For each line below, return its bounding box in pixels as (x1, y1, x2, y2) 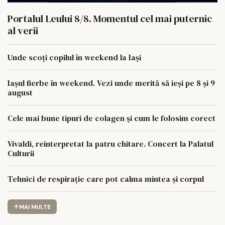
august (8, 87, 33, 98)
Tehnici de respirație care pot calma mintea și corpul (8, 173, 204, 185)
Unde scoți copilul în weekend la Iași (8, 52, 141, 63)
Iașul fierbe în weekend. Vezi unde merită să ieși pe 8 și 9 (8, 77, 215, 89)
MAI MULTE (19, 202, 51, 211)
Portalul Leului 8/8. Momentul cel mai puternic (8, 12, 212, 26)
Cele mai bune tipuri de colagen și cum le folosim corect (8, 113, 215, 124)
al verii (8, 24, 38, 38)
